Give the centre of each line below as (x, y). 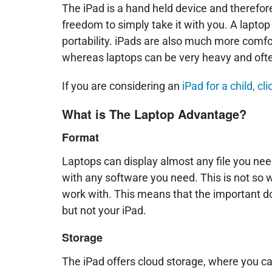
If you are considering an (122, 86)
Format (80, 137)
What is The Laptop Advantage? (154, 114)
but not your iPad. (104, 210)
